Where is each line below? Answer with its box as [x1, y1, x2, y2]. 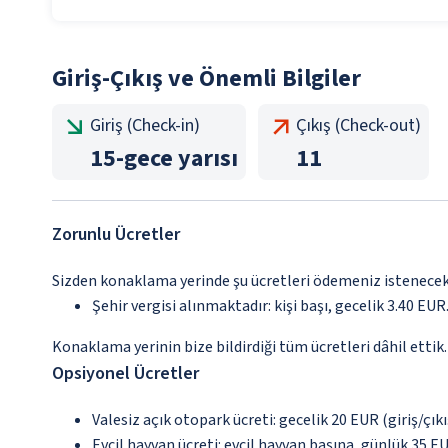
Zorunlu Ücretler [52, 222, 180, 248]
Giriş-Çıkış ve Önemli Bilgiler [52, 61, 361, 97]
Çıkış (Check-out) [296, 113, 421, 139]
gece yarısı [124, 141, 238, 177]
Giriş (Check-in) [90, 113, 200, 139]
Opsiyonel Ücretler [52, 361, 199, 387]
